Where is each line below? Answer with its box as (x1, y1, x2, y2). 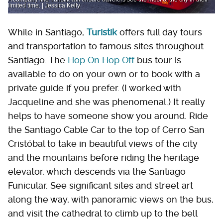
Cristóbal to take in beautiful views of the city (8, 138, 198, 149)
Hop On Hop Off (68, 55, 134, 65)
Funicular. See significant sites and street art (8, 180, 193, 191)
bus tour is (134, 55, 181, 65)
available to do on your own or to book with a (8, 69, 200, 79)
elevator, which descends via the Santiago (8, 166, 186, 177)
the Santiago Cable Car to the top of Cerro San (8, 124, 205, 135)
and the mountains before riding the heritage (8, 152, 199, 163)
